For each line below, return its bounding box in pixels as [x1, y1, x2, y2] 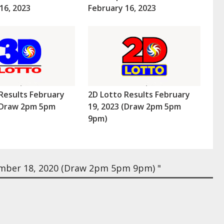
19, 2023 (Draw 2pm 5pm [87, 101, 181, 112]
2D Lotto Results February [87, 89, 190, 100]
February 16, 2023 [87, 2, 156, 14]
